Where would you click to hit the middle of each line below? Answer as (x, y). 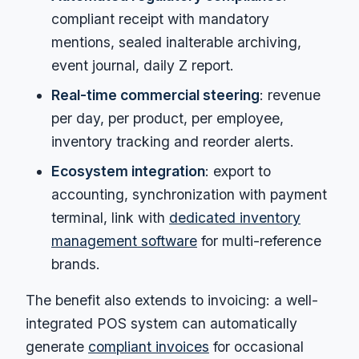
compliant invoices (149, 346)
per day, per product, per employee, (167, 118)
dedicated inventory (235, 217)
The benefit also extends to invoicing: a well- (172, 300)
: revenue (290, 95)
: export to (238, 171)
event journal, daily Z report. (143, 65)
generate (57, 346)
